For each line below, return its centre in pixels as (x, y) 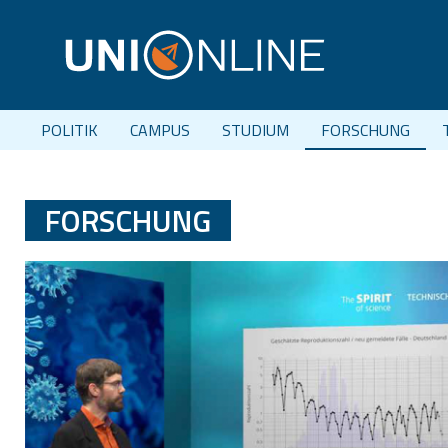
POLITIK (69, 130)
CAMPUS (160, 130)
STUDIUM (255, 130)
